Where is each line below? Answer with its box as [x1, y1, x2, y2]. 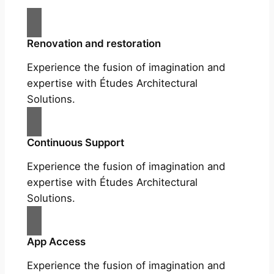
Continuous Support [26, 136, 124, 149]
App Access [26, 235, 86, 248]
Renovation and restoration [26, 37, 161, 50]
